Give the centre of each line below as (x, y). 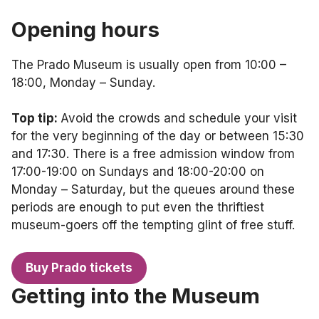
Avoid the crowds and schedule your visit (179, 118)
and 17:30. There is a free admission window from (153, 153)
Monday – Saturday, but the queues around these (153, 189)
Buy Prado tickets (79, 268)
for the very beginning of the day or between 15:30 (158, 136)
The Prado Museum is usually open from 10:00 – (149, 64)
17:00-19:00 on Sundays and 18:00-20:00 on (138, 171)
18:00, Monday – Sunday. (85, 82)
